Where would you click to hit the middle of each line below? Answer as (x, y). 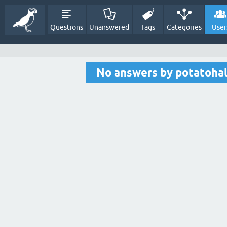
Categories (184, 27)
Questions (67, 27)
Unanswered (109, 27)
